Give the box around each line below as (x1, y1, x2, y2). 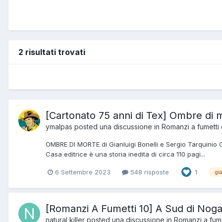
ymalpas (46, 122, 72, 131)
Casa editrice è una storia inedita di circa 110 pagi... (46, 150, 205, 158)
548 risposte (128, 167, 169, 176)
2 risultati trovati (18, 47, 85, 57)
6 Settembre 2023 (55, 167, 111, 176)
